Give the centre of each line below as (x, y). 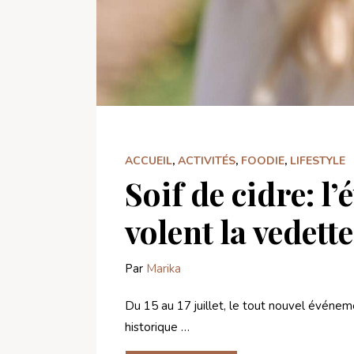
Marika (164, 269)
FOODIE (263, 161)
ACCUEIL (149, 161)
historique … (157, 328)
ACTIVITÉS (207, 161)
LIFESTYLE (318, 161)
